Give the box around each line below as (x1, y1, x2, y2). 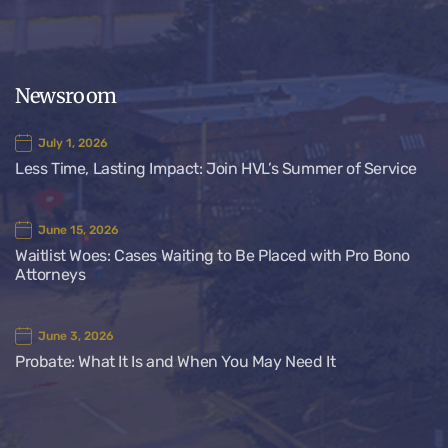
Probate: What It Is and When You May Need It (15, 351, 336, 371)
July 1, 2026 (38, 135, 108, 150)
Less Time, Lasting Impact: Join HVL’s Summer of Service (15, 158, 421, 178)
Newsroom (15, 82, 117, 108)
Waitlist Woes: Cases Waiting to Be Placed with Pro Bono (15, 245, 411, 265)
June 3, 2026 (38, 328, 114, 343)
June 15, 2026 (38, 222, 119, 237)
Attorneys (15, 264, 86, 284)
